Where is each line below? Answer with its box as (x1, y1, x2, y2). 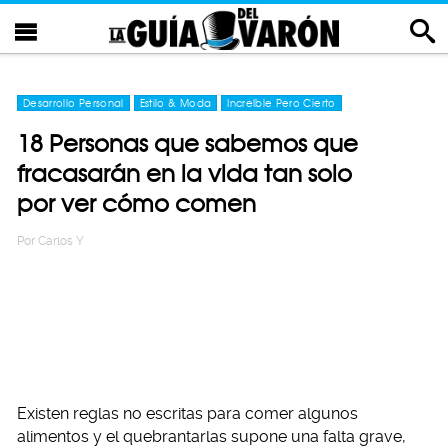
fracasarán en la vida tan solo (17, 159, 352, 188)
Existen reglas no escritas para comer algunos (17, 404, 358, 423)
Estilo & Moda (139, 97, 212, 109)
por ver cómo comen (17, 189, 256, 218)
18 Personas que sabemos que (17, 129, 358, 158)
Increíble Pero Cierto (227, 97, 336, 109)
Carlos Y (38, 234, 84, 248)
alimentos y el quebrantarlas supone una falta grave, (17, 427, 406, 446)
